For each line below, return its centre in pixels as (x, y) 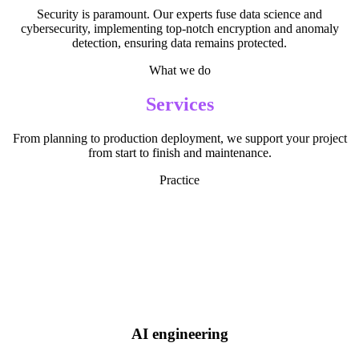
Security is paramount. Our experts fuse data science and (179, 14)
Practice (179, 179)
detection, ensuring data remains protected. (179, 42)
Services (179, 104)
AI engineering (179, 334)
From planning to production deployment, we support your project (179, 138)
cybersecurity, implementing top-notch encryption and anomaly (179, 28)
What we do (179, 70)
